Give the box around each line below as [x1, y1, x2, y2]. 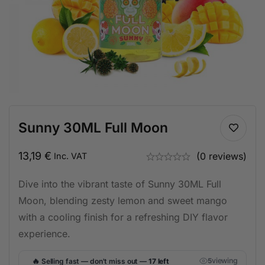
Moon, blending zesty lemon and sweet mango [18, 195, 227, 206]
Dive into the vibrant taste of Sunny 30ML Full [18, 178, 221, 190]
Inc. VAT [54, 151, 87, 161]
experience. [18, 228, 70, 240]
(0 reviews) [196, 150, 247, 162]
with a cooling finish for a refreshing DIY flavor [18, 211, 228, 223]
